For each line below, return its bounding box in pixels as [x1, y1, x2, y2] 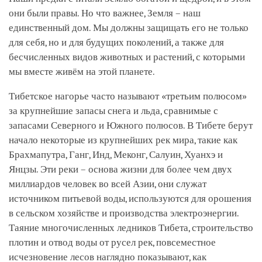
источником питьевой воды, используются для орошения [9, 193, 251, 205]
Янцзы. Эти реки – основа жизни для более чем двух [9, 164, 232, 175]
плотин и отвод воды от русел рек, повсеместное [9, 237, 216, 249]
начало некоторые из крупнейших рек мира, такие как [9, 135, 237, 146]
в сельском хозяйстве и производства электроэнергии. [9, 208, 239, 219]
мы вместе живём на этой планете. [9, 66, 155, 78]
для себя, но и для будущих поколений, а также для [9, 37, 224, 49]
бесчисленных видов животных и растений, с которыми [9, 51, 245, 63]
